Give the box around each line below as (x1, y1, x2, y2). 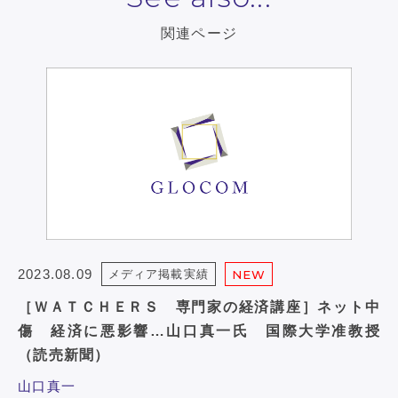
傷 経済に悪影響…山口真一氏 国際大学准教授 (18, 322, 380, 338)
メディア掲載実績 (108, 267, 209, 281)
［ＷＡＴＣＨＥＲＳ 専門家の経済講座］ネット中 (18, 298, 380, 314)
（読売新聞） (18, 346, 110, 362)
